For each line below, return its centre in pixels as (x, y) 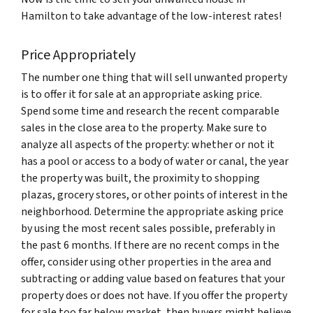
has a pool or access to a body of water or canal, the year (155, 162)
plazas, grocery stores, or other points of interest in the (154, 195)
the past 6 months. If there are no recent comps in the (150, 246)
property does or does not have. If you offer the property (154, 296)
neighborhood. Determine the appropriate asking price (152, 212)
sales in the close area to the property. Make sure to (144, 128)
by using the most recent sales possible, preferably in (148, 229)
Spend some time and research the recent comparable (150, 111)
